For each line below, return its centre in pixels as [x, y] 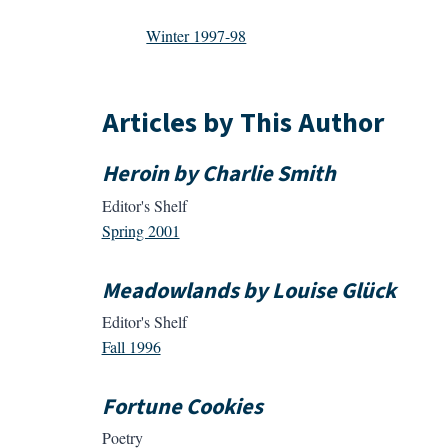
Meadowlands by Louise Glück [248, 290]
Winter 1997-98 [196, 35]
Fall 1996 [131, 347]
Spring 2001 [140, 230]
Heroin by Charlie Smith [218, 174]
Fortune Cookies [182, 407]
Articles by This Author [242, 123]
